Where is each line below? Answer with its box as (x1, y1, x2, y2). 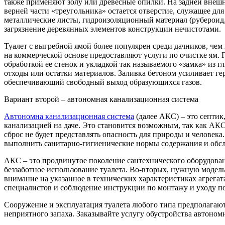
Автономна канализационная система (4, 112, 134, 121)
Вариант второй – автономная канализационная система (4, 95, 198, 104)
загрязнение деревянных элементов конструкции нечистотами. (4, 25, 221, 34)
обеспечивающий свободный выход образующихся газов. (4, 78, 202, 87)
